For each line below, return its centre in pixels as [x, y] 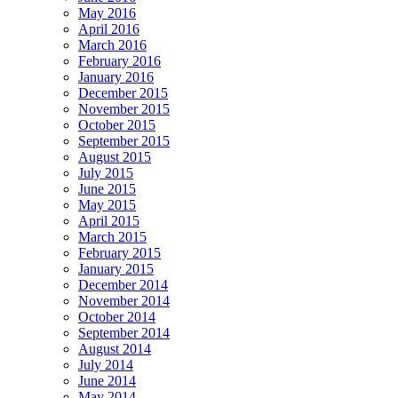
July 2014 [106, 365]
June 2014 [107, 381]
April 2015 [109, 221]
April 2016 [109, 29]
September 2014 [124, 333]
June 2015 [107, 189]
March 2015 [112, 237]
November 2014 [124, 301]
